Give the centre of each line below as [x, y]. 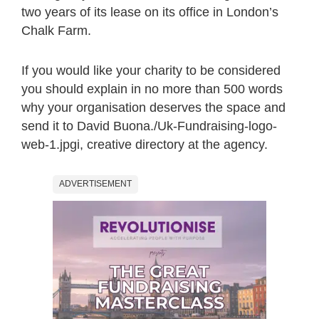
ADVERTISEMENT [95, 183]
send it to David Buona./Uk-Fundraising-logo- [149, 126]
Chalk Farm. [56, 30]
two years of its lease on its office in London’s [150, 12]
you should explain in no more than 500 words [152, 89]
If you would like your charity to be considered [151, 70]
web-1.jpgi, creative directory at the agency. [145, 144]
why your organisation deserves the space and [153, 107]
